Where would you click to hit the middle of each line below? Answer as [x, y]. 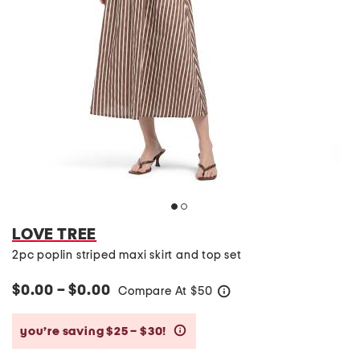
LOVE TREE [55, 235]
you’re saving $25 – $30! [94, 331]
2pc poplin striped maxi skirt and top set [127, 255]
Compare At [155, 291]
